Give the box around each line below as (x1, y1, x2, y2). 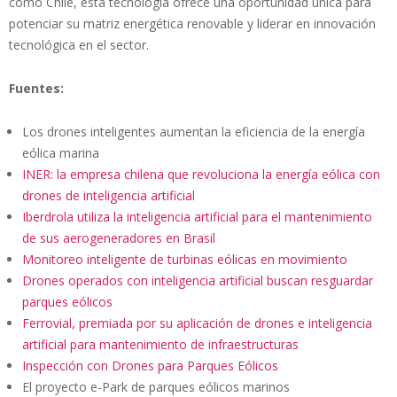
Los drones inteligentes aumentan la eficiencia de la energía (22, 123, 365, 141)
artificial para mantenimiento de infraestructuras (22, 336, 299, 354)
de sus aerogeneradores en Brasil (22, 230, 215, 247)
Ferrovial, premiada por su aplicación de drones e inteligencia (22, 315, 372, 332)
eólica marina (22, 144, 99, 162)
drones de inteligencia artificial (22, 187, 195, 205)
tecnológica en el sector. (9, 36, 149, 54)
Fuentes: (9, 80, 64, 97)
